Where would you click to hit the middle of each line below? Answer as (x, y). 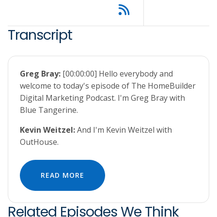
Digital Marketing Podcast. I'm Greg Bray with (102, 98)
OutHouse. (39, 142)
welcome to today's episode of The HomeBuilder (108, 86)
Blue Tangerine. (49, 110)
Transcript (40, 35)
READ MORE (62, 175)
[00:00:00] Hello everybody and (117, 74)
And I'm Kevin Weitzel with (124, 130)
